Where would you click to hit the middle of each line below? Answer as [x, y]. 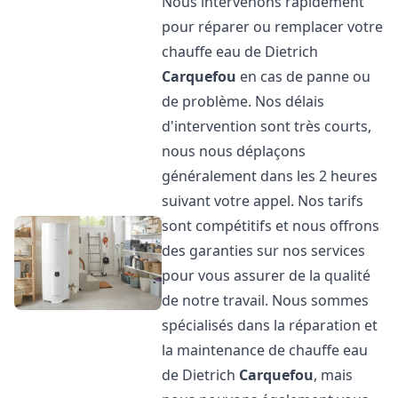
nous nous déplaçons [234, 151]
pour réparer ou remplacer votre [273, 27]
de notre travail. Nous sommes [266, 300]
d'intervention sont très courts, [267, 126]
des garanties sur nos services [264, 251]
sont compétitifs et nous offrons [271, 226]
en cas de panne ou [304, 76]
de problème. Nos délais [243, 101]
